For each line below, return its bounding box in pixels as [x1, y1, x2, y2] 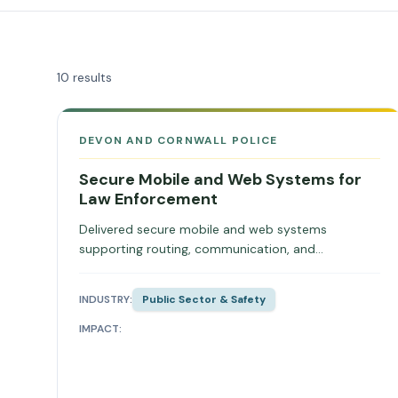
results [73, 69, 112, 85]
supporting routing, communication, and [79, 241, 315, 257]
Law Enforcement [79, 188, 218, 210]
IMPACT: [79, 322, 122, 336]
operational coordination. [79, 260, 228, 276]
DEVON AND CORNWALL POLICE [79, 133, 277, 147]
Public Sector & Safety [142, 292, 266, 306]
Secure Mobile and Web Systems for [79, 169, 362, 190]
